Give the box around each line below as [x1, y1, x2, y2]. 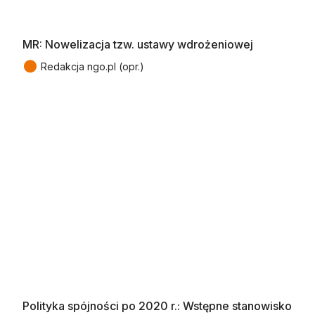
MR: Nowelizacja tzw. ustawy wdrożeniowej [22, 37, 253, 51]
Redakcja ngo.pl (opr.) [41, 60, 144, 72]
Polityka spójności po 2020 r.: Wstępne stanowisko [22, 298, 292, 313]
